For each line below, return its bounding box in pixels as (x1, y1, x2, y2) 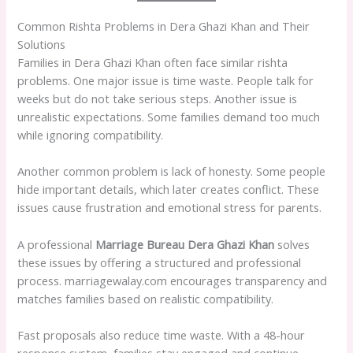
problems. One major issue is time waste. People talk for (17, 72, 314, 88)
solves (274, 236, 310, 252)
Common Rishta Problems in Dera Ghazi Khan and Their (17, 17, 310, 34)
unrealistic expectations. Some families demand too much (17, 108, 321, 124)
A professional (17, 236, 96, 252)
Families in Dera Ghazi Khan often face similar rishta (17, 54, 288, 70)
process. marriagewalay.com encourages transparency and (17, 272, 328, 288)
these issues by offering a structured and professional (17, 254, 302, 270)
